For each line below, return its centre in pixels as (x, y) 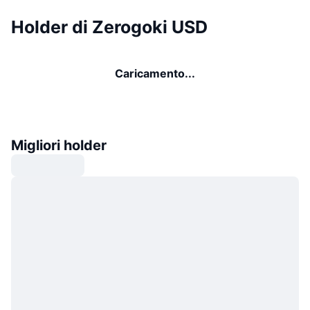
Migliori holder (59, 145)
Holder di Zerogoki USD (109, 27)
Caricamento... (155, 73)
